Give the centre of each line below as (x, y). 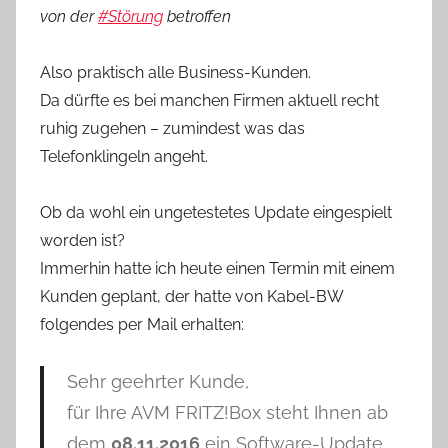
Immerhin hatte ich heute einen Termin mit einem (217, 268)
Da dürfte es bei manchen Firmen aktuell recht (209, 100)
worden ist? (82, 240)
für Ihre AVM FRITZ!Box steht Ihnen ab (227, 412)
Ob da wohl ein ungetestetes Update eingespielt (216, 212)
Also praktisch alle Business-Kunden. (175, 72)
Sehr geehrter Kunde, (157, 381)
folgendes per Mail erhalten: (142, 324)
